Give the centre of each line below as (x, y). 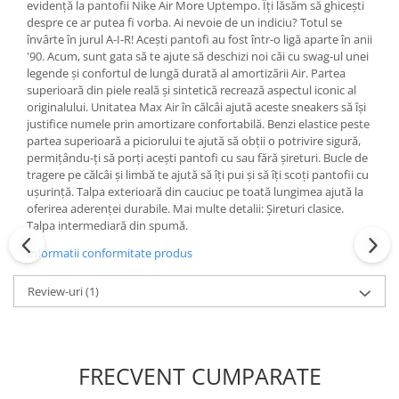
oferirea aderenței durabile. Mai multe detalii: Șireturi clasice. (185, 208)
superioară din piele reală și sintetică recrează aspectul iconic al (191, 90)
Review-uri (57, 291)
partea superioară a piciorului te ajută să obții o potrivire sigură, (194, 141)
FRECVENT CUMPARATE (199, 376)
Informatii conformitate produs (110, 253)
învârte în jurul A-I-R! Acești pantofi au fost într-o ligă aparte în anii (199, 39)
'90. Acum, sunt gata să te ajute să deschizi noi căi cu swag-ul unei (198, 56)
